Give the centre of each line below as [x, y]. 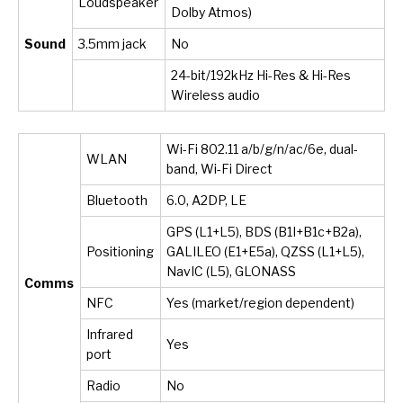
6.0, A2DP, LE [207, 201]
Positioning [121, 252]
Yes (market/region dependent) [261, 303]
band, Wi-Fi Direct [220, 169]
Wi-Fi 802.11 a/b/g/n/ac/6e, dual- [263, 149]
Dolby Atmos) [212, 12]
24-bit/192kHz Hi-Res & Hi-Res [261, 75]
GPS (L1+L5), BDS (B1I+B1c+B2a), [264, 232]
